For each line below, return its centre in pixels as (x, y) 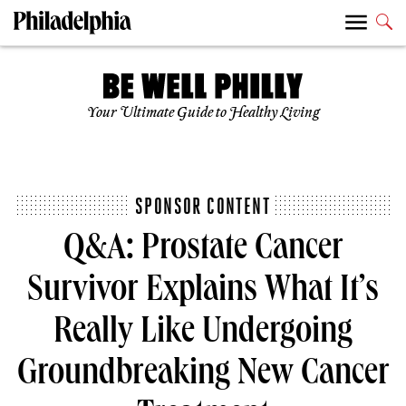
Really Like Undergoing (203, 335)
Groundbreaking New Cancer (203, 377)
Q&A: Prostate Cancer (203, 251)
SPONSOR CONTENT (203, 206)
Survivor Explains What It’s (203, 293)
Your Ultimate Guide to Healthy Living (203, 113)
